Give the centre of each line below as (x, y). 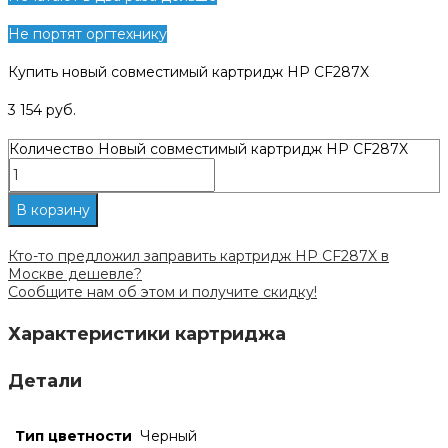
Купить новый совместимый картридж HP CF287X (188, 71)
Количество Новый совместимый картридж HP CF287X (208, 148)
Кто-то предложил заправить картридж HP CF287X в (198, 255)
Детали (45, 380)
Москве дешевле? (75, 273)
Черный (168, 435)
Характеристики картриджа (147, 333)
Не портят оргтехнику (87, 33)
